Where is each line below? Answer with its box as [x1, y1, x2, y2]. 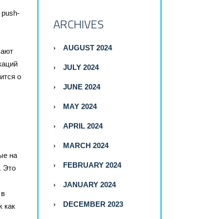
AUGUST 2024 [63, 44, 112, 52]
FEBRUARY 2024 [63, 161, 121, 170]
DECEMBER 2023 [63, 200, 123, 209]
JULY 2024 [63, 63, 99, 72]
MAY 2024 [63, 102, 97, 111]
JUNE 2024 [63, 83, 100, 91]
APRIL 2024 [63, 122, 103, 131]
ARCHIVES [53, 15, 104, 33]
